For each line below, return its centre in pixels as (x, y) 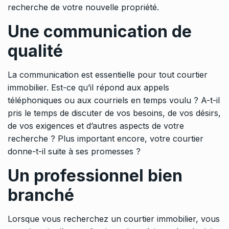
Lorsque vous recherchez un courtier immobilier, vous (114, 219)
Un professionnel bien (95, 176)
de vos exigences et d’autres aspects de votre (96, 126)
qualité (35, 51)
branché (41, 195)
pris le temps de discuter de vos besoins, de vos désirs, (114, 113)
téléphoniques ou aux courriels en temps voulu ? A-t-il (114, 100)
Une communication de (100, 32)
